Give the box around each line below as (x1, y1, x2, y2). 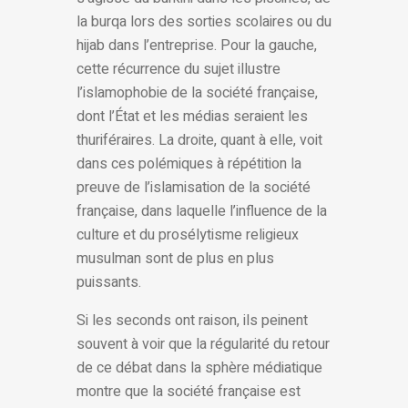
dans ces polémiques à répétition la (76, 153, 301, 176)
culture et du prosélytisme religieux (76, 224, 299, 247)
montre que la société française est (76, 381, 301, 403)
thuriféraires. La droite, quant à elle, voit (76, 129, 322, 152)
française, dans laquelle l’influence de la (76, 200, 327, 223)
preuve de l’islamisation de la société (76, 177, 311, 199)
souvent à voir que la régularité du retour (76, 333, 330, 356)
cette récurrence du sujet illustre (76, 58, 280, 81)
